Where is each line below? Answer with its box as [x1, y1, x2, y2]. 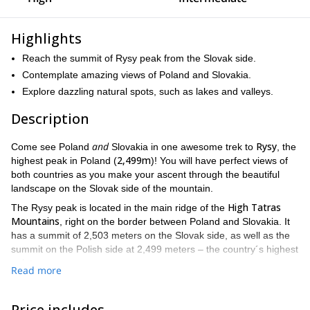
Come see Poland [11, 141, 92, 152]
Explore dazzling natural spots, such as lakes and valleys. [22, 86, 273, 97]
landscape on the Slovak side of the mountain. [11, 183, 213, 194]
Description [11, 109, 89, 128]
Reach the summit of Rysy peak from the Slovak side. [22, 53, 256, 64]
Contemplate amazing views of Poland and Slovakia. [22, 69, 251, 80]
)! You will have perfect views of [151, 155, 288, 166]
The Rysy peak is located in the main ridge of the [11, 202, 228, 213]
